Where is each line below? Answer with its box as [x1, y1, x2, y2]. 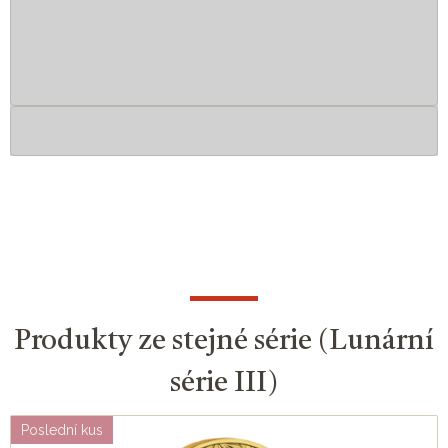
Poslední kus [21, 422, 103, 439]
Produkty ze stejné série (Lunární [14, 328, 434, 357]
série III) [170, 370, 278, 399]
